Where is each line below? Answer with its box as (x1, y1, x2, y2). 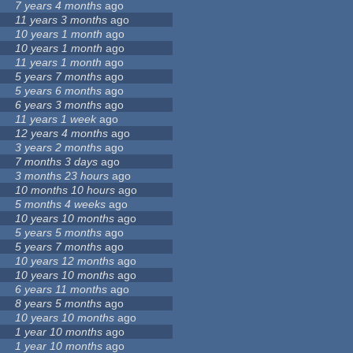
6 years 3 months (15, 98, 102, 112)
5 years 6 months (15, 84, 102, 98)
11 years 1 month (15, 56, 102, 69)
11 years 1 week (15, 113, 97, 126)
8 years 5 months (15, 297, 102, 310)
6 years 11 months (15, 283, 108, 296)
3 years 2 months (15, 141, 102, 154)
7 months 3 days (15, 155, 98, 169)
